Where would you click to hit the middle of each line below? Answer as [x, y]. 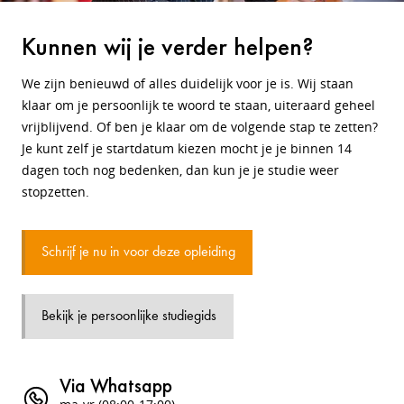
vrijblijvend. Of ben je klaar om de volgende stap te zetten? [200, 126]
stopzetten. [55, 191]
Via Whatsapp [116, 385]
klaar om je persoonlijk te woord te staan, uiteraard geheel [198, 105]
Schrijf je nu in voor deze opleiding [157, 252]
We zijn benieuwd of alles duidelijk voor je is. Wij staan [188, 83]
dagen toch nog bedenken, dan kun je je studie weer [180, 170]
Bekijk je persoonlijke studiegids [129, 316]
